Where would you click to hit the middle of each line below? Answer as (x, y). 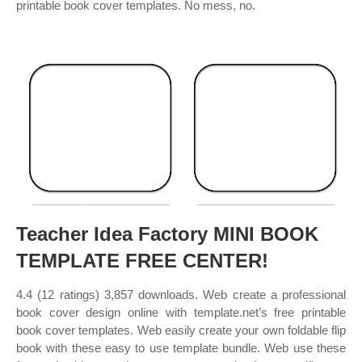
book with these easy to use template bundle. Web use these (181, 348)
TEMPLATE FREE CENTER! (142, 261)
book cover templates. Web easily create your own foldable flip (181, 330)
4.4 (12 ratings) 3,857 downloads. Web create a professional (181, 295)
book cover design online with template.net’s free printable (181, 312)
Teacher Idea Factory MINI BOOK (167, 234)
